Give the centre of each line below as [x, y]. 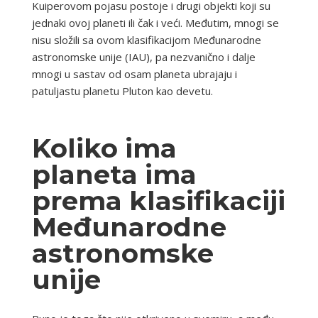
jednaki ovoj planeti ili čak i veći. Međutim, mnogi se [155, 22]
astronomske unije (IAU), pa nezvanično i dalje [143, 56]
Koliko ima [104, 148]
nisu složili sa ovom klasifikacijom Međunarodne [146, 39]
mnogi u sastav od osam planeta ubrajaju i [134, 73]
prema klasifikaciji [158, 200]
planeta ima [114, 174]
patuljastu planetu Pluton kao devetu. [122, 91]
